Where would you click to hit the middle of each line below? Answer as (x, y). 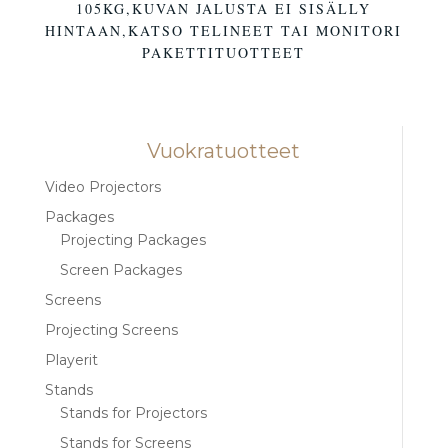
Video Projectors (102, 186)
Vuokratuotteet (223, 150)
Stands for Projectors (133, 412)
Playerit (71, 359)
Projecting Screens (111, 329)
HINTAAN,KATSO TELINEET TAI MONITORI (224, 30)
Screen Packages (120, 269)
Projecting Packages (132, 239)
